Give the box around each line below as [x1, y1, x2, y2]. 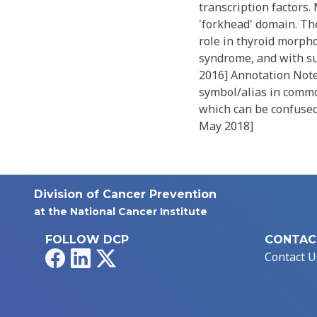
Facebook [64, 248, 114, 265]
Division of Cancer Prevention [34, 188, 217, 202]
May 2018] [198, 118, 253, 134]
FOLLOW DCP [45, 233, 129, 247]
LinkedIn [90, 248, 137, 265]
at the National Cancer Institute [34, 205, 207, 219]
